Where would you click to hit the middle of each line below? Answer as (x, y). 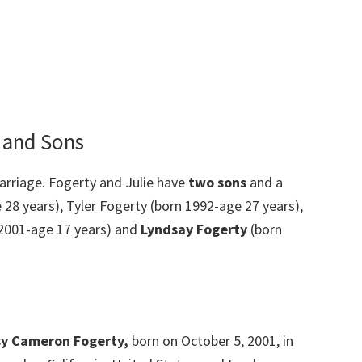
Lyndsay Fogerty (196, 229)
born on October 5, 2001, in (211, 340)
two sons (217, 182)
